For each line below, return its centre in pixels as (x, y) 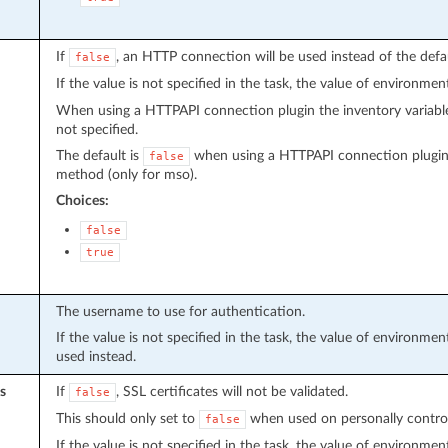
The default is (99, 155)
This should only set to (127, 418)
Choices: (82, 200)
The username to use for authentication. (180, 311)
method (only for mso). (126, 174)
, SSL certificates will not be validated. (231, 391)
